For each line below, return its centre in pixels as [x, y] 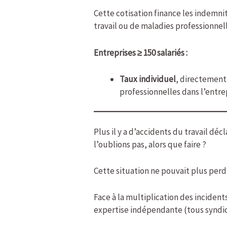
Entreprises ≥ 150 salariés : [141, 52]
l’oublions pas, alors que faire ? [150, 144]
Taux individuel [148, 79]
